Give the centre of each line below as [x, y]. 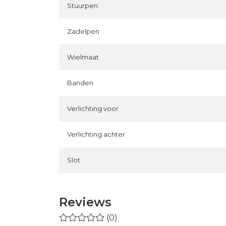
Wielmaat [83, 57]
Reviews [85, 202]
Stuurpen [82, 6]
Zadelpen [83, 31]
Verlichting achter [96, 134]
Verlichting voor [93, 108]
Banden [80, 83]
